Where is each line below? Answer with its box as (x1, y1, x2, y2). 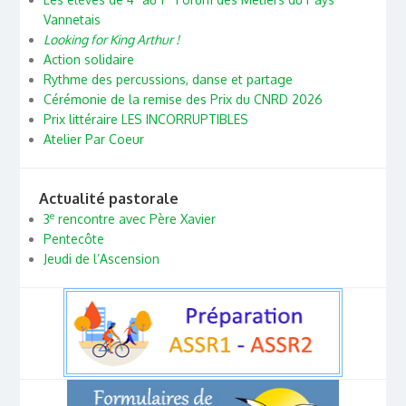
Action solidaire (43, 51, 134, 67)
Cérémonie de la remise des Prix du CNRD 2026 (43, 91, 323, 107)
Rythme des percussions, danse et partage (43, 71, 293, 87)
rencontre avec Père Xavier (53, 211, 216, 227)
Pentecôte (43, 231, 104, 247)
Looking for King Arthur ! (43, 31, 179, 47)
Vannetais (43, 11, 101, 27)
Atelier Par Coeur (43, 130, 144, 147)
